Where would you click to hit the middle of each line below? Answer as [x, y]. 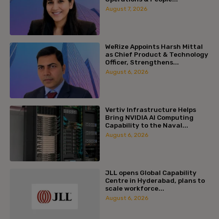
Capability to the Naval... [146, 125]
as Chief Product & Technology [156, 54]
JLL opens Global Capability [151, 172]
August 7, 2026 [126, 9]
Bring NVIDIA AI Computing [149, 117]
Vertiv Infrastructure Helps [150, 109]
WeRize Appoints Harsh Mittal [154, 46]
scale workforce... [134, 188]
